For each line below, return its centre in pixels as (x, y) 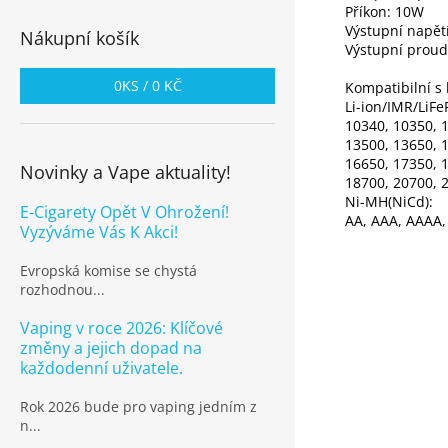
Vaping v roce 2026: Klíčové (121, 328)
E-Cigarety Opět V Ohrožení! (124, 212)
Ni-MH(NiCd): (391, 202)
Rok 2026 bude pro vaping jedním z (138, 406)
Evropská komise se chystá (108, 270)
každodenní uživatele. (101, 368)
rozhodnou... (62, 289)
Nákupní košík (79, 38)
